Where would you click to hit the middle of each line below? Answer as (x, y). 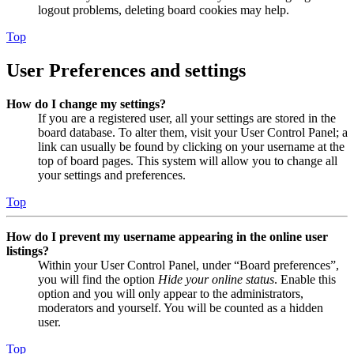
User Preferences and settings (126, 70)
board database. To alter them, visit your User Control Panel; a (193, 132)
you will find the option (98, 279)
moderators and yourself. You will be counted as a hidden (181, 307)
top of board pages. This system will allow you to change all (188, 160)
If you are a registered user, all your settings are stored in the (187, 118)
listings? (28, 250)
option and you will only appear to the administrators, (171, 293)
